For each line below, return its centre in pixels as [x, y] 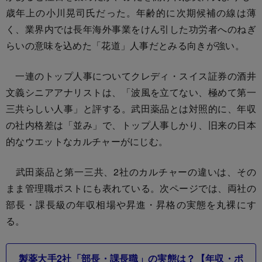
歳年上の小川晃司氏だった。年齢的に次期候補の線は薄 [131, 12]
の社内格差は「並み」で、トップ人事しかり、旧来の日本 [131, 125]
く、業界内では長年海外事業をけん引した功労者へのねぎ [131, 29]
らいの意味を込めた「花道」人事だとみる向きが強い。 [125, 45]
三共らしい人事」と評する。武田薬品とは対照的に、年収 [131, 108]
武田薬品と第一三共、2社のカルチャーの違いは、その [131, 171]
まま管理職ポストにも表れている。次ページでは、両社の [131, 188]
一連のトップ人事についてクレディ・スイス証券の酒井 [131, 75]
